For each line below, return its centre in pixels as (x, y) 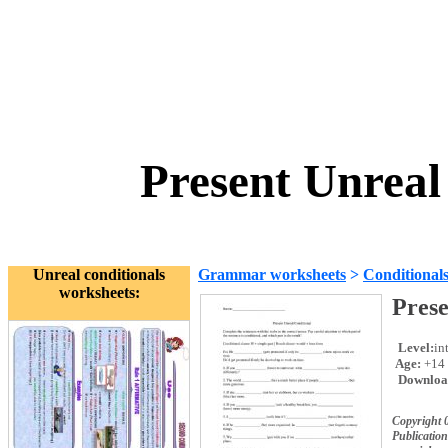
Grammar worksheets (272, 274)
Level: (414, 347)
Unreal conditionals (99, 274)
